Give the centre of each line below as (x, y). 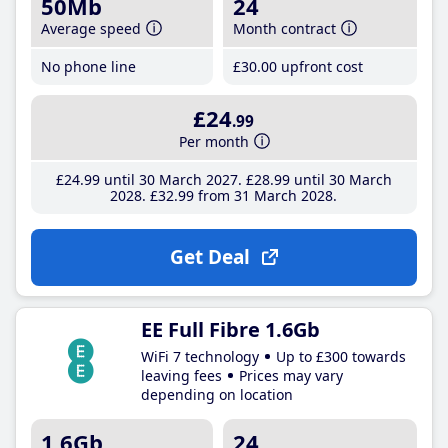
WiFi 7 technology (200, 356)
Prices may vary (291, 375)
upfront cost (320, 66)
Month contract (285, 28)
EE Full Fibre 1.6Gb (230, 329)
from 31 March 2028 (264, 195)
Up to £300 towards (341, 356)
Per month (214, 141)
